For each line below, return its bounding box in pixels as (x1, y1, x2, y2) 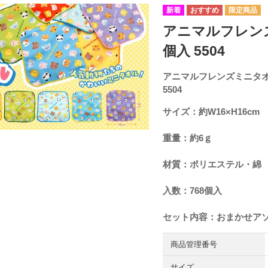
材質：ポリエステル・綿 (162, 159, 261, 169)
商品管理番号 (170, 239, 217, 249)
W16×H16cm (207, 106, 260, 117)
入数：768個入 (162, 185, 222, 196)
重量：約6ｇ (162, 132, 212, 143)
